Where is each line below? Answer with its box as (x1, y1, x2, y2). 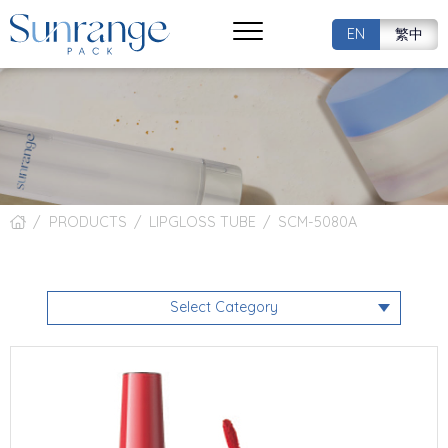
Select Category (169, 298, 278, 317)
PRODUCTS (48, 213, 127, 232)
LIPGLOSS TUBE (148, 213, 256, 232)
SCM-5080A (278, 213, 358, 232)
